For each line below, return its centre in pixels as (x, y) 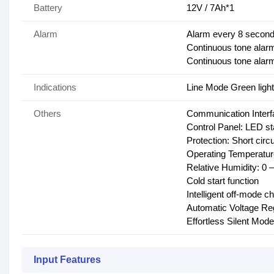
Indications (55, 87)
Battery (48, 8)
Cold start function (223, 181)
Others (47, 114)
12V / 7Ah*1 (210, 8)
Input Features (67, 260)
